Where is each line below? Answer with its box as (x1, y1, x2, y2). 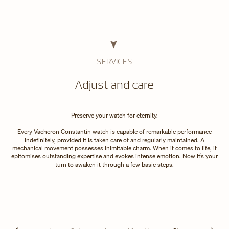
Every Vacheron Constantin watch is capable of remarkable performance (17, 127, 212, 135)
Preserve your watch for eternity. (71, 111, 158, 119)
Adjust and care (75, 76, 154, 92)
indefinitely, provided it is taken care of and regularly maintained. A (24, 135, 204, 144)
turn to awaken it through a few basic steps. (55, 160, 174, 168)
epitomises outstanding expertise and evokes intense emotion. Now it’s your (11, 152, 218, 160)
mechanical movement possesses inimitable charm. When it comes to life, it (12, 144, 217, 152)
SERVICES (96, 56, 132, 66)
